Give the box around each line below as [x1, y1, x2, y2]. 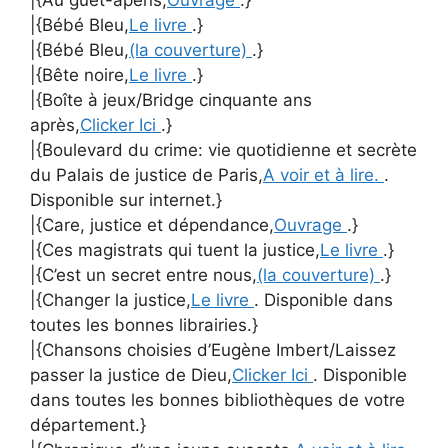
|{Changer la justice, [30, 289, 191, 310]
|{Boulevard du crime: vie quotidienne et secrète [30, 139, 417, 160]
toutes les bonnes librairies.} [30, 314, 258, 335]
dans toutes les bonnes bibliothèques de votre [30, 389, 405, 410]
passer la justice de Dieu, [30, 364, 232, 385]
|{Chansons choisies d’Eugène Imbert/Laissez [30, 339, 396, 360]
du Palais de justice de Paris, [30, 164, 263, 185]
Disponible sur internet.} [30, 189, 222, 210]
